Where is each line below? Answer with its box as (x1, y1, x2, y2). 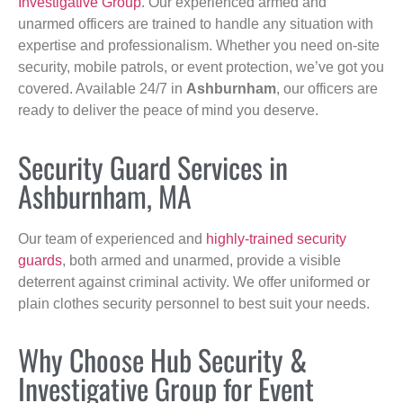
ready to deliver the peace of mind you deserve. (18, 103, 318, 119)
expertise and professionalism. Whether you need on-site (18, 38, 380, 54)
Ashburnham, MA (18, 174, 192, 217)
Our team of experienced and (18, 230, 206, 246)
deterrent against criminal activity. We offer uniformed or (18, 273, 370, 290)
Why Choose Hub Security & (18, 338, 307, 381)
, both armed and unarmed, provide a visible (62, 252, 341, 268)
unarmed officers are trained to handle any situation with (18, 16, 373, 32)
